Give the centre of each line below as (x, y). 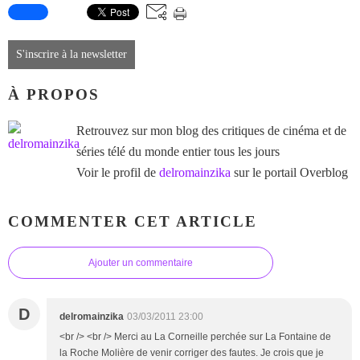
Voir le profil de (118, 172)
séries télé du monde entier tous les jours (178, 151)
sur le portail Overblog (289, 172)
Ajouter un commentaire (141, 263)
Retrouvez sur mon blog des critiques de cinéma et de (211, 130)
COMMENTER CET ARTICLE (133, 221)
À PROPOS (54, 95)
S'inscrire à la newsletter (72, 55)
